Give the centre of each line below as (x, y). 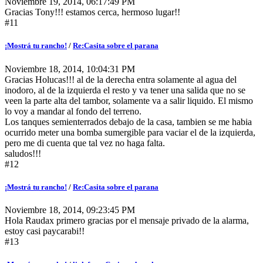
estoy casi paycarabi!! (45, 231)
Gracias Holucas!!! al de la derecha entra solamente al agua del (121, 79)
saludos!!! (23, 153)
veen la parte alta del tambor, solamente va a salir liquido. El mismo (129, 100)
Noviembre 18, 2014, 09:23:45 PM (70, 210)
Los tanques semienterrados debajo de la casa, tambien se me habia (128, 122)
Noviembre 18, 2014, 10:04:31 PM (70, 69)
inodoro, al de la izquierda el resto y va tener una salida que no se (125, 90)
